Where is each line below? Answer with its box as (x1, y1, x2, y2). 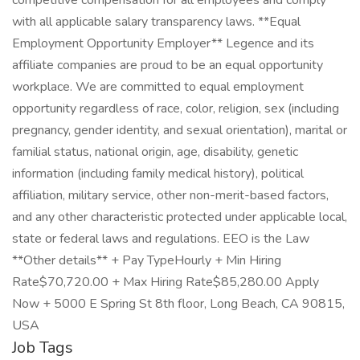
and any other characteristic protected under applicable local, (12, 208, 347, 226)
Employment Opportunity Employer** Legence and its (12, 35, 314, 52)
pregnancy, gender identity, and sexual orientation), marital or (12, 121, 347, 139)
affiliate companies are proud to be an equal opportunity (12, 56, 323, 74)
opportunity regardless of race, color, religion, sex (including (12, 100, 339, 117)
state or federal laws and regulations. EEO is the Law (12, 230, 309, 247)
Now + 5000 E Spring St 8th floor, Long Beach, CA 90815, (12, 295, 345, 313)
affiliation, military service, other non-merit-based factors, (12, 186, 329, 204)
